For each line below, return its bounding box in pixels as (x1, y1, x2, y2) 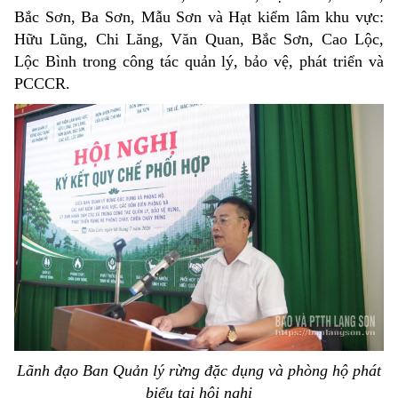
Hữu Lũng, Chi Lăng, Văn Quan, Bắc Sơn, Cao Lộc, (14, 30, 384, 49)
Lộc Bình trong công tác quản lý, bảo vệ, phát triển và (14, 52, 384, 71)
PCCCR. (14, 75, 70, 93)
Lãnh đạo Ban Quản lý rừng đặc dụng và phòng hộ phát (17, 361, 381, 379)
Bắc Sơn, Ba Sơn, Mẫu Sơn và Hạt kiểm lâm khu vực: (14, 8, 384, 27)
